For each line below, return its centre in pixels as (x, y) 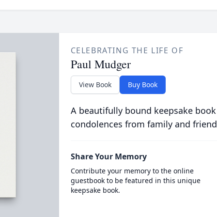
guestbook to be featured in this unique (135, 180)
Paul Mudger (101, 64)
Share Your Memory (108, 156)
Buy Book (142, 85)
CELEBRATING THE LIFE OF (127, 50)
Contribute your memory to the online (132, 171)
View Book (95, 85)
